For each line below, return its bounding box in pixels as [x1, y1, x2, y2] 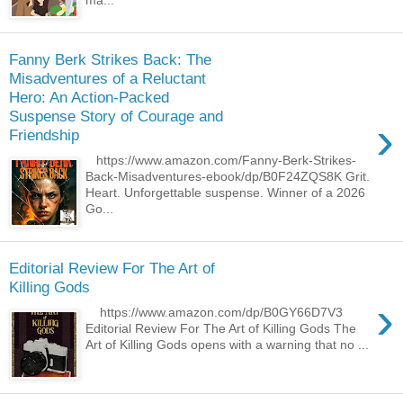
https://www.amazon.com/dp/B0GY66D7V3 [85, 305, 344, 320]
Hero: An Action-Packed [9, 87, 169, 106]
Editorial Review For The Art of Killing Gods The [85, 321, 357, 336]
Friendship [9, 125, 79, 144]
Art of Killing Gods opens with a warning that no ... [85, 337, 370, 353]
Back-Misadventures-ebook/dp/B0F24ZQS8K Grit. [85, 169, 371, 184]
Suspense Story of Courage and [9, 106, 223, 125]
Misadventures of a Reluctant [9, 68, 206, 87]
